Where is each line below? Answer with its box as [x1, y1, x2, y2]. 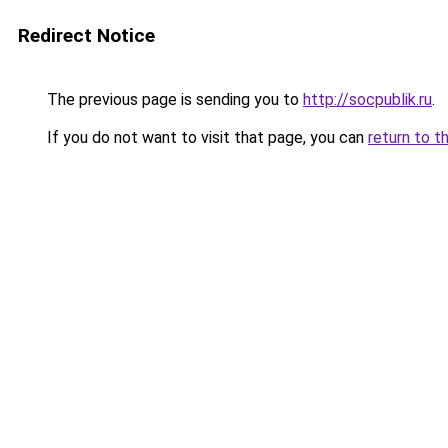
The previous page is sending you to [43, 90, 303, 109]
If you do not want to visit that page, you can [43, 128, 368, 147]
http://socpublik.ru [303, 90, 432, 109]
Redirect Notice [18, 24, 155, 47]
